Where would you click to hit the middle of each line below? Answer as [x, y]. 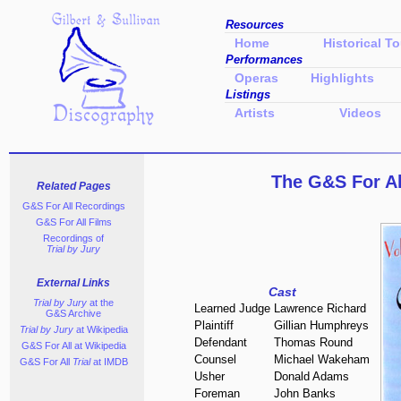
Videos [360, 112]
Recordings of [73, 238]
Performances [264, 60]
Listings [248, 95]
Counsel [215, 359]
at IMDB [110, 362]
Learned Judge [232, 308]
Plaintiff [214, 325]
